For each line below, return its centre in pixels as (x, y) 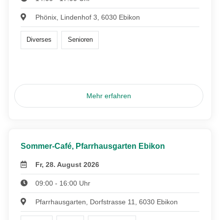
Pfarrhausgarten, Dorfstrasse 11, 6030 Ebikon (107, 202)
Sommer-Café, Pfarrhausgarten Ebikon (93, 146)
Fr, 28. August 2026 (68, 164)
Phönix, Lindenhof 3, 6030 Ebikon (88, 17)
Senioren (80, 40)
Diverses (39, 40)
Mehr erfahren (109, 96)
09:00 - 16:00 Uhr (63, 183)
